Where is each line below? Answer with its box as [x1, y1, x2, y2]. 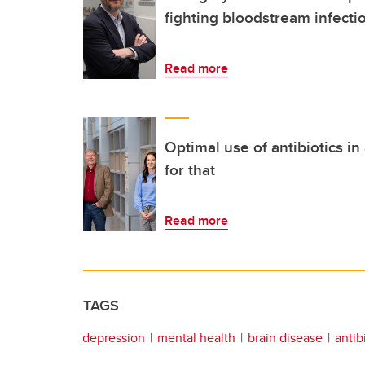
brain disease [248, 328, 323, 347]
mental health [157, 328, 235, 347]
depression [82, 328, 145, 347]
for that [165, 157, 215, 181]
